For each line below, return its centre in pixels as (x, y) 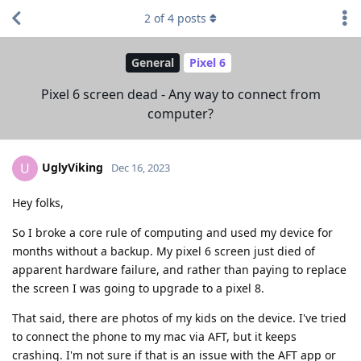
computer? (180, 113)
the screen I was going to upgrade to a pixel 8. (138, 288)
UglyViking (73, 167)
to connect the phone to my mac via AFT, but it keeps (154, 336)
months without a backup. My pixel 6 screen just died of (164, 251)
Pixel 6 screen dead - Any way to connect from (180, 94)
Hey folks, (38, 202)
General (153, 63)
